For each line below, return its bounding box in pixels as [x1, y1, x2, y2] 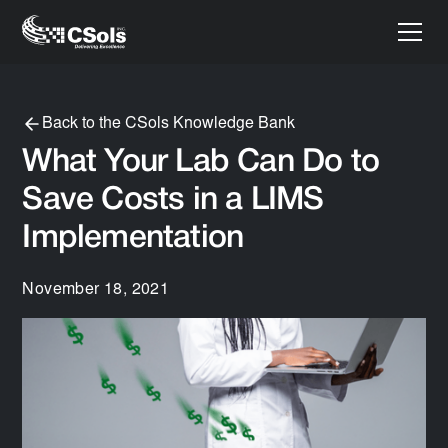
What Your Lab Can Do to [22, 148, 379, 177]
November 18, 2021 [22, 282, 170, 298]
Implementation [22, 224, 244, 253]
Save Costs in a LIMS [22, 186, 324, 215]
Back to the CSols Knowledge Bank [42, 116, 296, 132]
